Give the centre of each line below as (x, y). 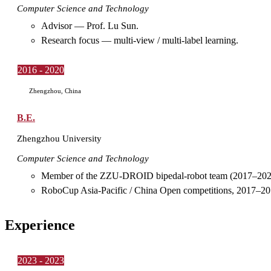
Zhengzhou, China (54, 90)
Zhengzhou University (59, 138)
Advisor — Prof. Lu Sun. (90, 26)
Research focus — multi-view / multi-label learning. (140, 41)
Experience (40, 225)
